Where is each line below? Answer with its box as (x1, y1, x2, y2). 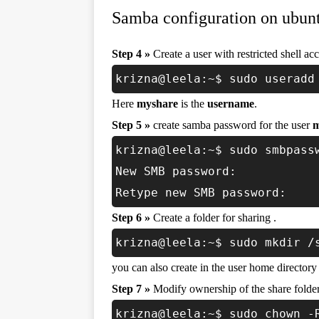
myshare (137, 98, 178, 110)
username (207, 98, 254, 110)
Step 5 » (112, 119, 150, 131)
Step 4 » (112, 48, 150, 60)
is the (178, 98, 207, 110)
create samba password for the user (150, 119, 313, 131)
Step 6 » (112, 211, 150, 224)
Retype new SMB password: (115, 186, 286, 199)
